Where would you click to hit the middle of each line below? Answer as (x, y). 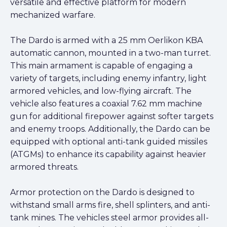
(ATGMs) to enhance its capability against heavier (108, 154)
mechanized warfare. (53, 15)
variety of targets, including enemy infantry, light (108, 78)
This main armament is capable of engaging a (101, 65)
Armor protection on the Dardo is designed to (102, 192)
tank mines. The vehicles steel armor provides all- (109, 217)
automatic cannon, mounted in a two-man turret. (110, 53)
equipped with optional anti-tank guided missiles (109, 141)
